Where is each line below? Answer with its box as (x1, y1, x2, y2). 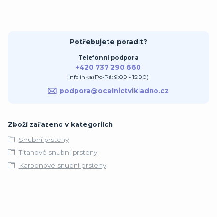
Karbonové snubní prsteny (18, 161, 106, 169)
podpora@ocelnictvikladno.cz (60, 87, 169, 95)
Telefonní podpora (78, 54, 139, 61)
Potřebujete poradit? (69, 38, 147, 46)
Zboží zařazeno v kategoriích (8, 121, 113, 129)
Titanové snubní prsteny (18, 148, 97, 156)
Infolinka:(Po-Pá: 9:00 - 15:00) (68, 73, 149, 80)
